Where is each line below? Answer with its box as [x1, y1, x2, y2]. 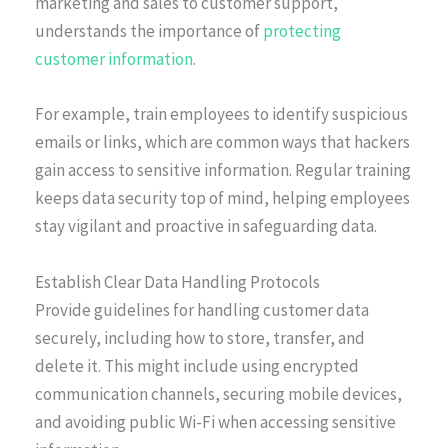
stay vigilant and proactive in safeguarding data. [35, 215, 377, 238]
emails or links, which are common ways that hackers [35, 131, 410, 154]
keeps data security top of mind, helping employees [35, 187, 410, 210]
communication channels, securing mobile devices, [35, 382, 402, 405]
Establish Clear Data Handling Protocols [35, 270, 320, 293]
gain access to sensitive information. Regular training [35, 159, 411, 182]
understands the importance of [35, 20, 263, 43]
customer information [35, 48, 193, 71]
